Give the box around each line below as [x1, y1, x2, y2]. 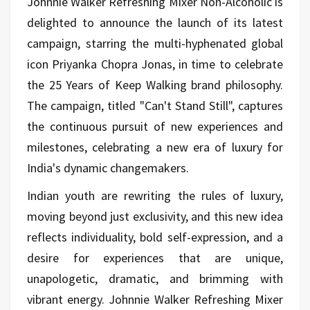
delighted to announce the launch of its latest [27, 14, 283, 30]
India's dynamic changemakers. [27, 159, 189, 176]
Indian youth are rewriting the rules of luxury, [27, 187, 283, 203]
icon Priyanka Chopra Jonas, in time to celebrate [27, 55, 283, 72]
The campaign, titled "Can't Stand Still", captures [27, 97, 283, 113]
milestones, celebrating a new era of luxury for [27, 138, 283, 155]
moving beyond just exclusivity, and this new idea [27, 208, 283, 224]
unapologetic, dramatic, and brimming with [27, 270, 283, 286]
